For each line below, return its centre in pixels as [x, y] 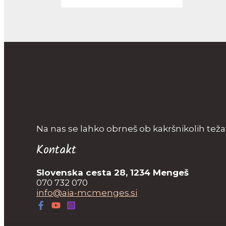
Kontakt [56, 150]
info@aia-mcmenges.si [87, 193]
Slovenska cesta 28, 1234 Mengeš [112, 173]
